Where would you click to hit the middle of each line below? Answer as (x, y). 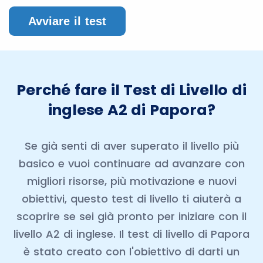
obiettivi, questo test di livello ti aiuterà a (131, 199)
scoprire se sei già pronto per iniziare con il (131, 216)
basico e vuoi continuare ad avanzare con (131, 163)
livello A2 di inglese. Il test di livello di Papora (131, 234)
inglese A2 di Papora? (131, 110)
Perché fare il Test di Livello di (131, 90)
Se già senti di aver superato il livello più (131, 146)
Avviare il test (67, 21)
